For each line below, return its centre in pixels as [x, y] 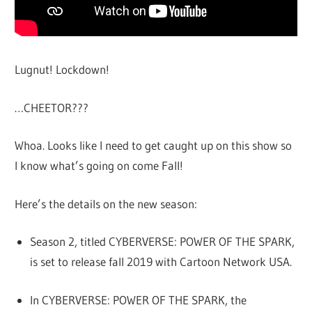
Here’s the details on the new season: [106, 203]
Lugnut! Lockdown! [62, 70]
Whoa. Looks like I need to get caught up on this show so [154, 146]
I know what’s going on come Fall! [99, 166]
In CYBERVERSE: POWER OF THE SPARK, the [138, 299]
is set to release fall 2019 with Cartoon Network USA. [161, 262]
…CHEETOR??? [52, 107]
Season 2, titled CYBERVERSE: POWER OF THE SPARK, [162, 242]
